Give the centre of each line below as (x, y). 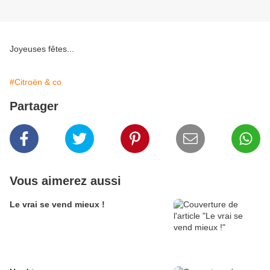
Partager (34, 106)
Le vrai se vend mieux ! (57, 205)
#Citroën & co (36, 82)
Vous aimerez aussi (65, 181)
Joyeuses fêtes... (42, 49)
